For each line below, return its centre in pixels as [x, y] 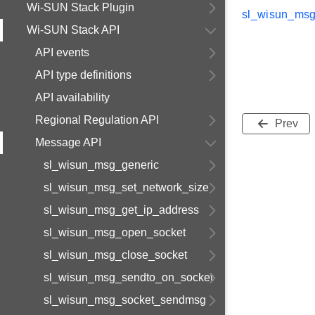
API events [62, 52]
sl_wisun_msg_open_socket [115, 232]
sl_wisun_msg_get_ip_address [121, 210]
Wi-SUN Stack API [73, 30]
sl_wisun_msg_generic [101, 165]
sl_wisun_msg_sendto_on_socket [128, 277]
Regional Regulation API [97, 120]
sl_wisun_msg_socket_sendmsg [125, 300]
